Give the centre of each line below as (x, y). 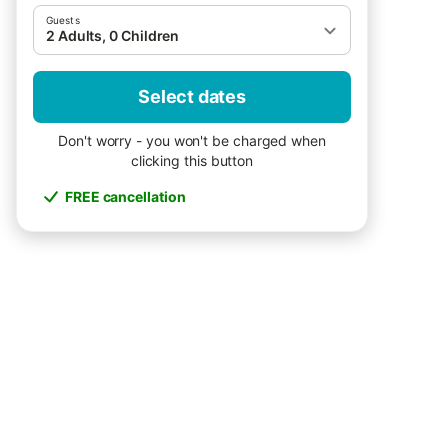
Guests (63, 20)
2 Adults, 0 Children (113, 35)
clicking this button (192, 160)
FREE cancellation (125, 196)
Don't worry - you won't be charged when (192, 140)
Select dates (192, 96)
